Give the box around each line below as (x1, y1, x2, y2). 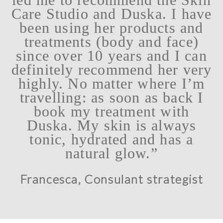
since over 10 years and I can (16, 47, 207, 64)
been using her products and (19, 19, 204, 36)
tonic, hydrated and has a (29, 131, 194, 148)
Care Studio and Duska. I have (11, 5, 212, 22)
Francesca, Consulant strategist (19, 172, 204, 187)
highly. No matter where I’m (18, 75, 205, 92)
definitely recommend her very (11, 61, 212, 78)
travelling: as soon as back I (19, 89, 204, 106)
